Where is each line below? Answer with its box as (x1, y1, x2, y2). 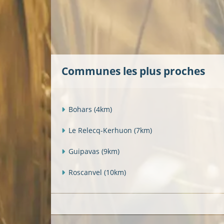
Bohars (68, 104, 94, 114)
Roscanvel (68, 167, 104, 177)
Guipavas (68, 146, 101, 156)
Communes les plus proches (61, 64, 205, 78)
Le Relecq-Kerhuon (68, 125, 134, 135)
